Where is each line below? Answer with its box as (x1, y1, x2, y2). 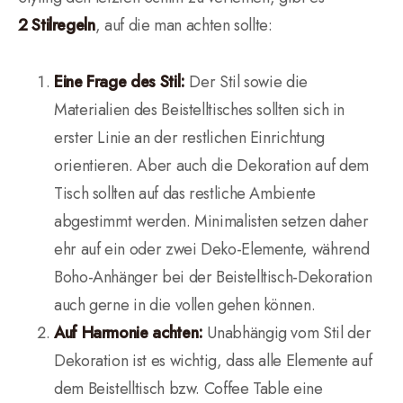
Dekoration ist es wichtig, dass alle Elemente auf (54, 349, 372, 372)
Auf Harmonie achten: (54, 321, 208, 345)
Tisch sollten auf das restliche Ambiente (54, 182, 316, 205)
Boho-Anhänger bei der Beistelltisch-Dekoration (54, 265, 372, 289)
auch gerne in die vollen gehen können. (54, 293, 316, 317)
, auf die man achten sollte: (94, 13, 273, 37)
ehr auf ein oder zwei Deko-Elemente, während (54, 237, 370, 261)
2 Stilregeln (18, 13, 95, 37)
